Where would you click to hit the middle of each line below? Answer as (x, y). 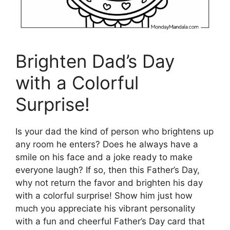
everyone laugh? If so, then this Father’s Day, (108, 170)
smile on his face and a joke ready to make (104, 157)
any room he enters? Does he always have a (107, 144)
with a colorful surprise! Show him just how (104, 195)
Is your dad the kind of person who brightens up (114, 131)
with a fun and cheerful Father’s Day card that (110, 221)
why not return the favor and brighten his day (109, 183)
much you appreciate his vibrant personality (105, 208)
